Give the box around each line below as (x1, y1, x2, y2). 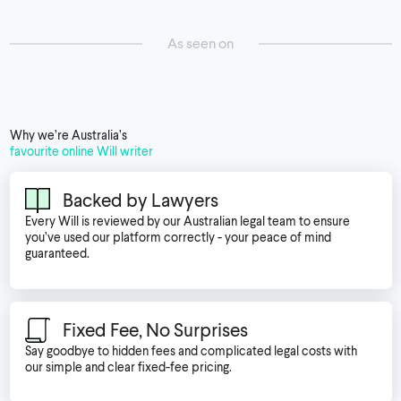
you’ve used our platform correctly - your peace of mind (25, 228, 331, 244)
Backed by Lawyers (63, 188, 218, 212)
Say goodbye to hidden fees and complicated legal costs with (25, 342, 357, 358)
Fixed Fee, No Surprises (63, 318, 248, 342)
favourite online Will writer (9, 143, 153, 159)
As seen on (167, 34, 234, 52)
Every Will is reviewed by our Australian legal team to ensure (25, 212, 350, 228)
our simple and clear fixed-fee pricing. (25, 358, 232, 374)
